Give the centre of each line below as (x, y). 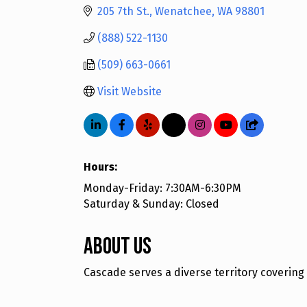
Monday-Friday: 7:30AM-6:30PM (162, 188)
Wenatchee (183, 11)
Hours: (100, 167)
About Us (118, 246)
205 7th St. (123, 11)
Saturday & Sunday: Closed (151, 204)
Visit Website (130, 91)
